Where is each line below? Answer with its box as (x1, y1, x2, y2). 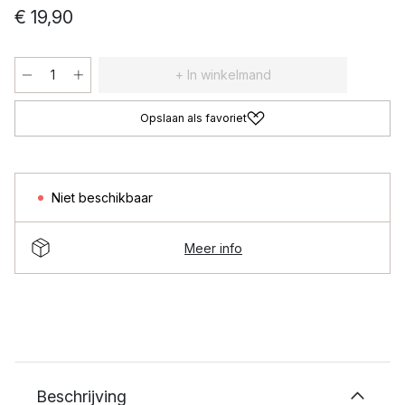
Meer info (184, 240, 242, 256)
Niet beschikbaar (52, 190, 153, 205)
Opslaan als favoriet (140, 111, 247, 125)
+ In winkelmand (174, 67, 271, 82)
